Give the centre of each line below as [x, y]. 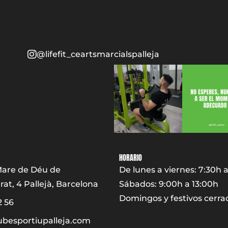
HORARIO [131, 158]
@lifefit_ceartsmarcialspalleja [98, 54]
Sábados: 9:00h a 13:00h [169, 184]
